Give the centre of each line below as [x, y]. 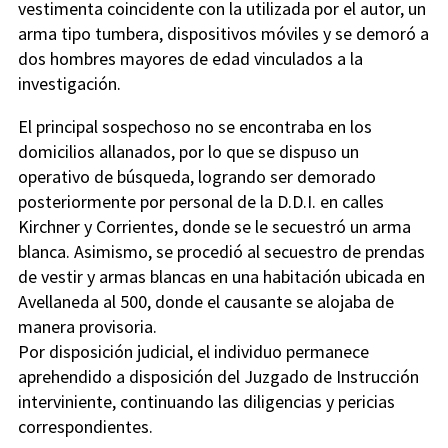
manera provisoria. [87, 326]
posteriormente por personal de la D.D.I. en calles [201, 201]
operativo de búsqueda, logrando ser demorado [197, 176]
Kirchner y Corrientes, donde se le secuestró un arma [214, 226]
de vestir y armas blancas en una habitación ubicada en [221, 276]
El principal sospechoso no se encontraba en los [195, 126]
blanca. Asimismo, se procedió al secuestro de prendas [221, 251]
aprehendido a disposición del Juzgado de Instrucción [218, 376]
